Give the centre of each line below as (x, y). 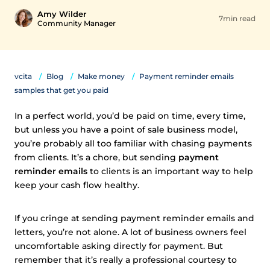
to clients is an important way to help (170, 171)
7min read (237, 18)
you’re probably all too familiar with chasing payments (133, 143)
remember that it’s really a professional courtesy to (126, 260)
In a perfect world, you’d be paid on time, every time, (130, 116)
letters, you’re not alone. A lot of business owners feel (130, 232)
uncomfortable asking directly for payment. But (119, 246)
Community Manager (77, 23)
